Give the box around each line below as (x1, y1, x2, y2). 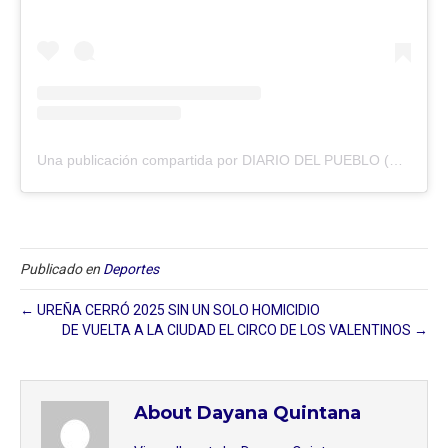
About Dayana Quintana (134, 401, 361, 424)
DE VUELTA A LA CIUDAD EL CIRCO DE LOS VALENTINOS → (62, 321, 428, 338)
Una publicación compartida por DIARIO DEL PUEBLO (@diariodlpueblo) (389, 151, 403, 168)
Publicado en (20, 260, 103, 277)
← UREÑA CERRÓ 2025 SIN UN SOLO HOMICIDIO (20, 301, 320, 318)
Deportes (103, 260, 159, 277)
